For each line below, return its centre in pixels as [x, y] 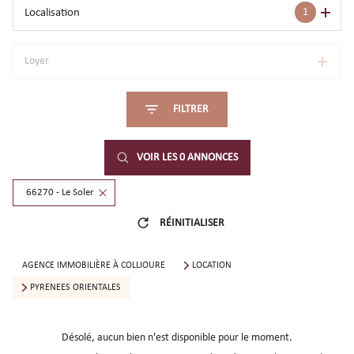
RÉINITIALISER [192, 223]
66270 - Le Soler [60, 192]
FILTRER [191, 109]
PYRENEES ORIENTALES [75, 288]
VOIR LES [158, 158]
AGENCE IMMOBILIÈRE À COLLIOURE [94, 265]
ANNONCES [211, 158]
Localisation [52, 13]
